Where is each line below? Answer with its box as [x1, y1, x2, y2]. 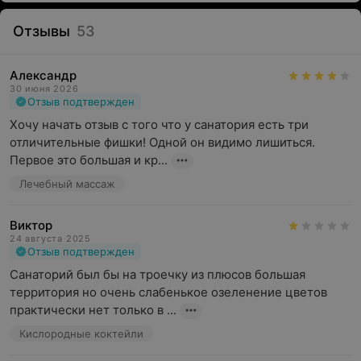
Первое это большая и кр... [10, 152, 168, 168]
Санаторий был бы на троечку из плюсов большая [10, 267, 305, 282]
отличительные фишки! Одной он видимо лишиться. [10, 135, 315, 150]
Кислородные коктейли [19, 327, 143, 340]
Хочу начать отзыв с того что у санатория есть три [10, 117, 309, 132]
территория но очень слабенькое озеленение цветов [10, 284, 327, 300]
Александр [10, 68, 77, 83]
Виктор [10, 218, 52, 233]
